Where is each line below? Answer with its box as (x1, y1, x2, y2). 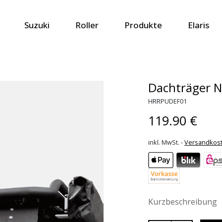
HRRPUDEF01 (148, 97, 187, 106)
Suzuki (24, 19, 50, 31)
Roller (75, 19, 99, 31)
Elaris (187, 19, 209, 31)
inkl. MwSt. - (148, 138, 184, 147)
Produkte (124, 19, 162, 31)
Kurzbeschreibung (148, 196, 217, 207)
